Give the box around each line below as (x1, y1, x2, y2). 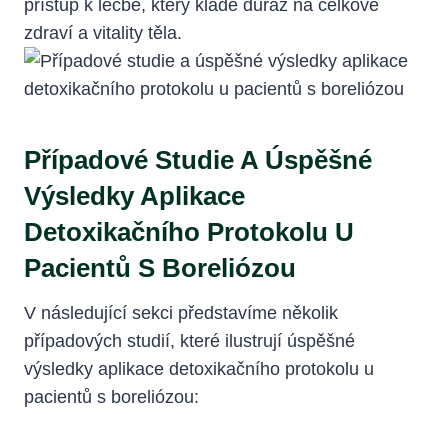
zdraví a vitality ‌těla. (24, 22, 182, 43)
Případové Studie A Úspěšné (24, 144, 372, 175)
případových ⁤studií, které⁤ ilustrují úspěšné (24, 330, 355, 351)
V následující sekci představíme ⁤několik (24, 302, 338, 323)
